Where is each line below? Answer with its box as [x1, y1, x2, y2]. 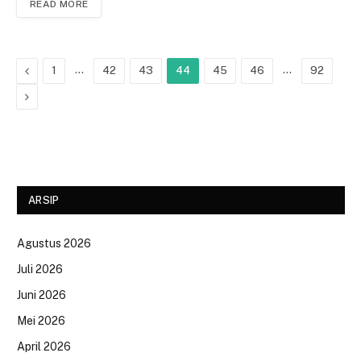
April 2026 [17, 339, 71, 353]
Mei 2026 [17, 313, 65, 327]
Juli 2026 [17, 262, 63, 276]
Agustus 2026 [17, 236, 91, 250]
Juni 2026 [17, 288, 66, 301]
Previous [28, 63, 73, 77]
